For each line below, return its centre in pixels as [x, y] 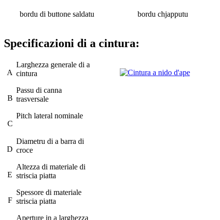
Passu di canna [39, 90]
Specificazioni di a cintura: [72, 43]
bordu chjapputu [163, 14]
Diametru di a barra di [50, 141]
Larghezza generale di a [53, 65]
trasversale [32, 99]
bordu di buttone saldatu [57, 14]
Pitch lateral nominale [50, 116]
